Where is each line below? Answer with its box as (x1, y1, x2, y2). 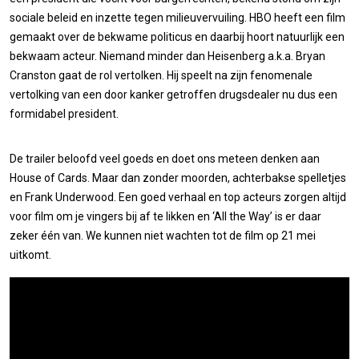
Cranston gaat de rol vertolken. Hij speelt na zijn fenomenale (10, 68, 313, 82)
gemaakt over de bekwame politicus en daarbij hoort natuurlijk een (10, 30, 345, 43)
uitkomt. (10, 248, 51, 261)
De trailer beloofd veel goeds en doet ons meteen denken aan (10, 151, 320, 165)
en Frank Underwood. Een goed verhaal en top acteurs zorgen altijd (10, 190, 346, 204)
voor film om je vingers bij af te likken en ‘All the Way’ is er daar (10, 209, 321, 223)
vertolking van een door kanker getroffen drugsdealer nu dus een (10, 87, 337, 101)
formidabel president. (10, 107, 119, 120)
